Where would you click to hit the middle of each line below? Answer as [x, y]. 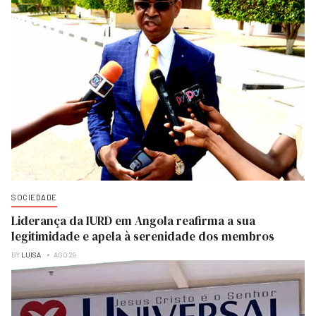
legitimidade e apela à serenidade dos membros [143, 237]
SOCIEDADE [34, 197]
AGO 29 [65, 255]
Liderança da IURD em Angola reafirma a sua [133, 221]
